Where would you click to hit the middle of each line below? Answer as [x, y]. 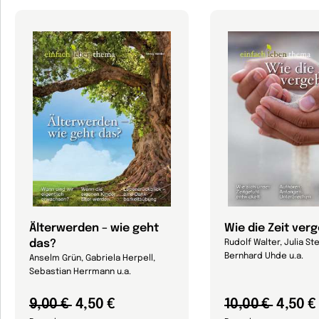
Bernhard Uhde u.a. [264, 257]
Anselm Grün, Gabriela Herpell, [92, 259]
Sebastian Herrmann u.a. [80, 272]
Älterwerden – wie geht [94, 229]
